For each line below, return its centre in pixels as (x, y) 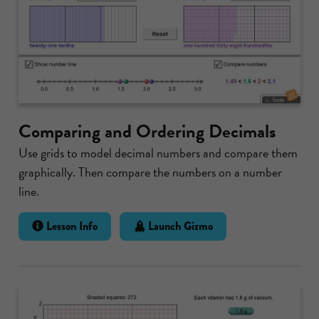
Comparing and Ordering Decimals (147, 131)
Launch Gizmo (179, 226)
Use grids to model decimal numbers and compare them (158, 152)
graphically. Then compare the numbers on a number (150, 172)
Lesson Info (71, 226)
